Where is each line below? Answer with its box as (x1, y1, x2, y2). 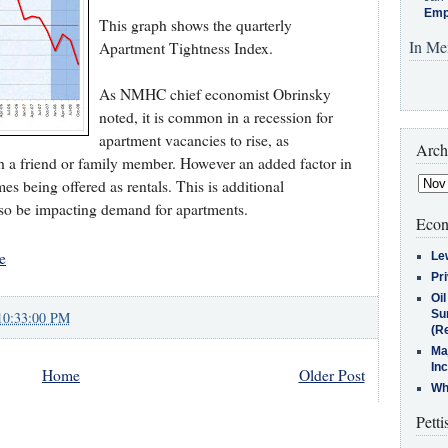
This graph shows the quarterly (98, 14, 292, 35)
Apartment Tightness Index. (98, 37, 273, 58)
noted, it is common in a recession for (98, 106, 333, 127)
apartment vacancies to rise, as (98, 129, 289, 150)
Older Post (298, 364, 365, 385)
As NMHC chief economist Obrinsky (98, 83, 331, 104)
